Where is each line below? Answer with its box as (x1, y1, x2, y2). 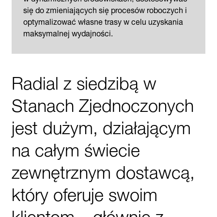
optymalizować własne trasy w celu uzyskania (23, 13, 183, 28)
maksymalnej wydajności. (23, 25, 113, 40)
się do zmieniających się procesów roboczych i (23, 1, 187, 16)
